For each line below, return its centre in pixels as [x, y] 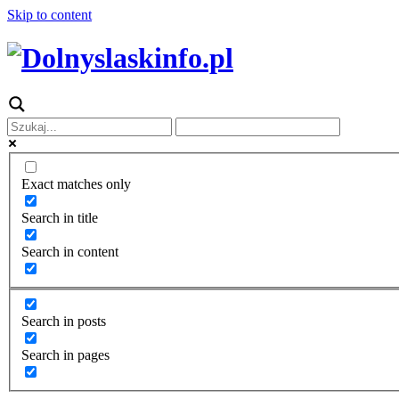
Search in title [60, 218]
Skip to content [49, 15]
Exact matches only [76, 184]
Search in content [70, 252]
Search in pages [65, 355]
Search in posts [64, 322]
